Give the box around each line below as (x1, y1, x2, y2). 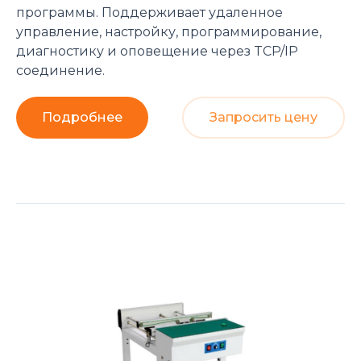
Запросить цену (210, 110, 317, 125)
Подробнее (42, 110, 122, 125)
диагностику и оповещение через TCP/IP (16, 44, 298, 59)
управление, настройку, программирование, (16, 24, 322, 39)
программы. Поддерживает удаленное (16, 5, 283, 20)
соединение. (16, 63, 105, 78)
